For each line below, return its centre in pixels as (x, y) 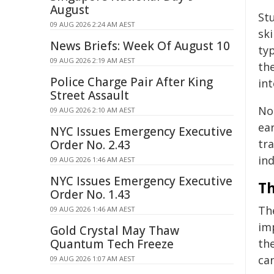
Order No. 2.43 (91, 145)
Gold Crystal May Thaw (115, 231)
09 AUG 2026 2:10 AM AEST (93, 110)
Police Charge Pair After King (131, 82)
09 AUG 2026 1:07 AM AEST (93, 258)
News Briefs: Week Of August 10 (140, 46)
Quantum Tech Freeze (112, 244)
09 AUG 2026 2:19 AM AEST (93, 60)
